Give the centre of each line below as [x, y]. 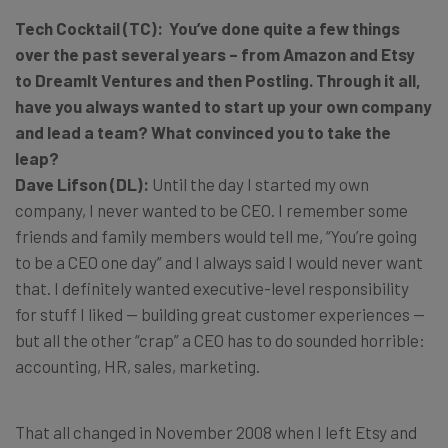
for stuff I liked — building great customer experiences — [220, 314]
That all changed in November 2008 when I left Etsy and [216, 432]
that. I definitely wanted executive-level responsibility [212, 288]
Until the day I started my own [260, 184]
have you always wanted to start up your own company [223, 106]
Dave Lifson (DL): [83, 184]
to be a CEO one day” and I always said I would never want [219, 262]
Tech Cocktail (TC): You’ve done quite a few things [207, 28]
